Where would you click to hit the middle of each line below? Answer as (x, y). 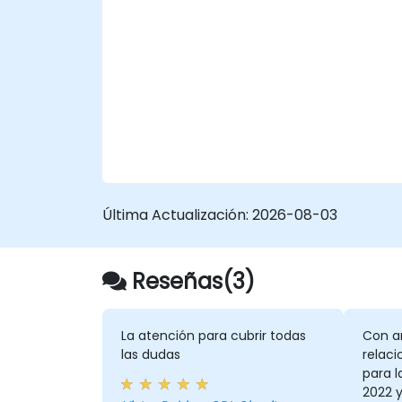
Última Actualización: (177, 214)
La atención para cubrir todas (213, 336)
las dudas (150, 355)
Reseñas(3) (193, 281)
